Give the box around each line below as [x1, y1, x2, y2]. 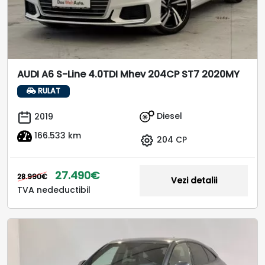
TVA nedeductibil [17, 183, 91, 196]
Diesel [154, 109, 182, 122]
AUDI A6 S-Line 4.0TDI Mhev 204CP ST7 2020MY [17, 67, 240, 82]
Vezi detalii [170, 174, 217, 186]
